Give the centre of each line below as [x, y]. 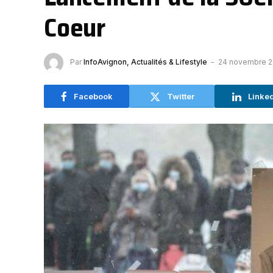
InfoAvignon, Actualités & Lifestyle [145, 62]
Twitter [180, 96]
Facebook [93, 96]
